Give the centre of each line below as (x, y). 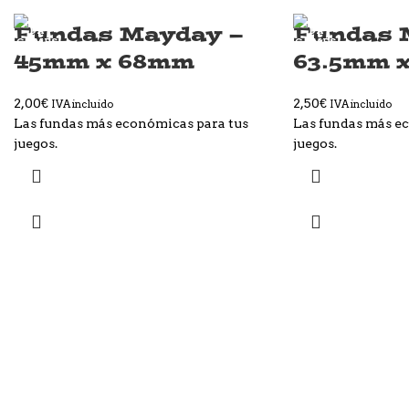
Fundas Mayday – (129, 34)
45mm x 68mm (104, 61)
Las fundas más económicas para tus (131, 124)
